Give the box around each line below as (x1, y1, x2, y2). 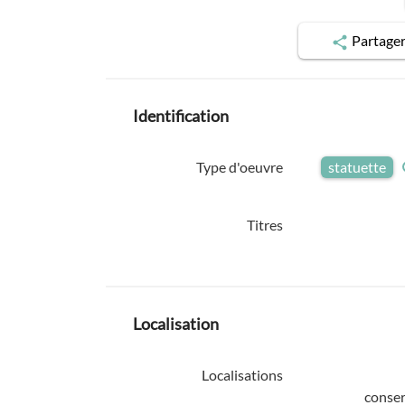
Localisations (201, 366, 283, 383)
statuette (328, 158, 387, 175)
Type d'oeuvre (195, 158, 283, 175)
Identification (133, 106, 229, 126)
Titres (246, 216, 283, 233)
